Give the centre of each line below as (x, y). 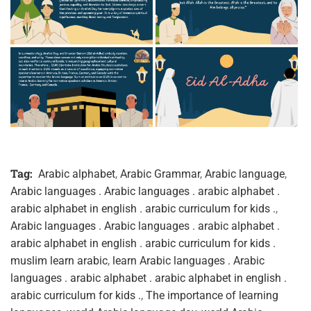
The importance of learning (212, 296)
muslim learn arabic (59, 261)
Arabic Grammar (160, 174)
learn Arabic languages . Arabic (188, 261)
